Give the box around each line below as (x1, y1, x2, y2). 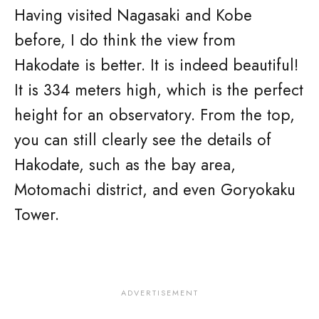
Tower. (14, 203, 59, 226)
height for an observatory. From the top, (14, 103, 295, 126)
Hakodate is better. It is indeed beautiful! (14, 53, 298, 76)
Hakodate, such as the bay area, (14, 153, 236, 176)
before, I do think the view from (14, 28, 236, 51)
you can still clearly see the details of (14, 128, 271, 151)
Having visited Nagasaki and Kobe (14, 4, 252, 26)
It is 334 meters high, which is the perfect (14, 78, 303, 101)
